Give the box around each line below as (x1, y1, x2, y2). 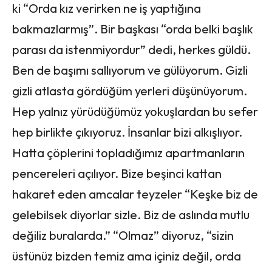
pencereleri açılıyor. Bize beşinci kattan (12, 165, 222, 181)
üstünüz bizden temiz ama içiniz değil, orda (12, 248, 241, 263)
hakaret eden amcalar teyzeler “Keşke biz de (12, 186, 258, 202)
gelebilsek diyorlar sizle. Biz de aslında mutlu (12, 206, 250, 222)
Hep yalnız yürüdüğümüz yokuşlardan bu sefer (12, 103, 258, 119)
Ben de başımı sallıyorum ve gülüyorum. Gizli (12, 62, 248, 78)
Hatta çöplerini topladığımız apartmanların (12, 144, 245, 160)
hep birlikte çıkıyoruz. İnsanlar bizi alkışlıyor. (12, 124, 242, 140)
